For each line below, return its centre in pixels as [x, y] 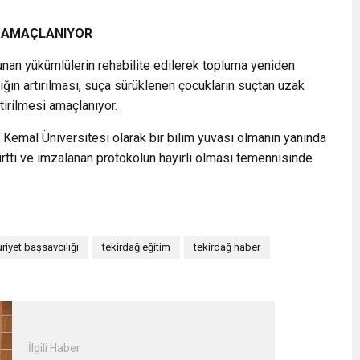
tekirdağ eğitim [136, 247]
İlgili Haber [54, 348]
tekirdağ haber [227, 247]
